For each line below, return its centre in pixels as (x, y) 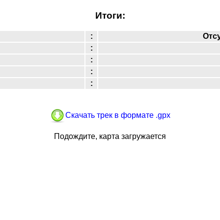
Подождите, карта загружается (110, 137)
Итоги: (110, 15)
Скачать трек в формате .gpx (118, 115)
